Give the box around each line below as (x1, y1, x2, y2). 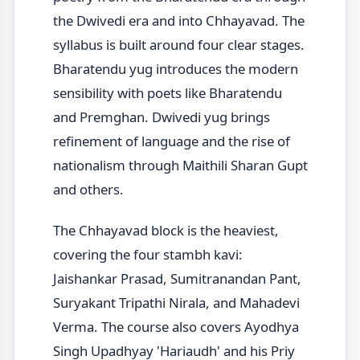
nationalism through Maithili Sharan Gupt (52, 156, 308, 175)
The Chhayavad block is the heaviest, (52, 221, 279, 240)
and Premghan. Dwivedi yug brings (52, 108, 270, 127)
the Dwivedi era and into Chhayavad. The (52, 11, 305, 31)
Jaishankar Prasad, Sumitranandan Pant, (52, 269, 301, 288)
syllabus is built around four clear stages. (52, 35, 305, 55)
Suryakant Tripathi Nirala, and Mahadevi (52, 293, 300, 313)
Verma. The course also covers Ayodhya (52, 317, 299, 337)
